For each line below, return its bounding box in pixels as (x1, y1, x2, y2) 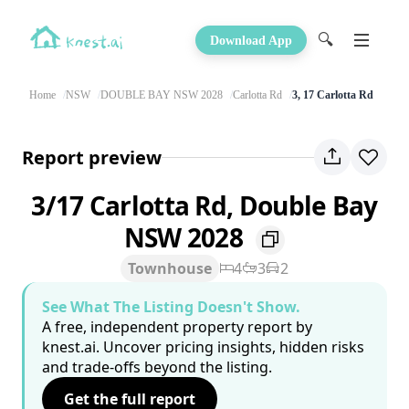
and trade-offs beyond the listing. (42, 357, 272, 378)
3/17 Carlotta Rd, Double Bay (31, 188, 378, 223)
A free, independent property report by (42, 317, 312, 338)
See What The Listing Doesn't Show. (42, 297, 300, 318)
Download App (210, 33, 292, 47)
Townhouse (128, 258, 212, 279)
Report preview (22, 144, 162, 170)
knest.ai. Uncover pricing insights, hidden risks (42, 337, 364, 358)
